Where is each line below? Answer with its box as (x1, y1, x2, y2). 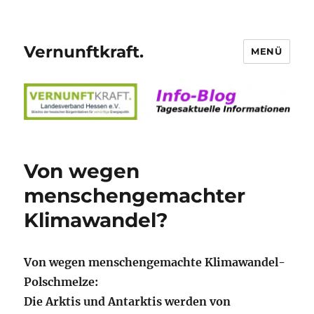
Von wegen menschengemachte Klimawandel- (24, 254, 286, 269)
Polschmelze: (24, 274, 99, 289)
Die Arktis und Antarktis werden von (24, 294, 231, 308)
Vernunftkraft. (24, 41, 144, 62)
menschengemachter (24, 183, 246, 207)
